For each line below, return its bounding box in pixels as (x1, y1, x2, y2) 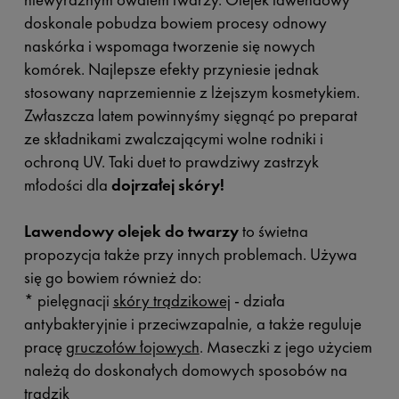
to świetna (241, 220, 308, 243)
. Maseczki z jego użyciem (199, 336, 372, 359)
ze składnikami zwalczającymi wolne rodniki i (23, 127, 323, 151)
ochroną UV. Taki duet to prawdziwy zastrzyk (23, 151, 319, 174)
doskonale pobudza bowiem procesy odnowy (23, 12, 327, 35)
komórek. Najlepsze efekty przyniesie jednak (23, 58, 319, 81)
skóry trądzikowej (112, 289, 231, 313)
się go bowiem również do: (23, 266, 201, 289)
